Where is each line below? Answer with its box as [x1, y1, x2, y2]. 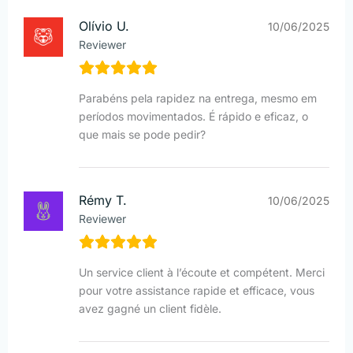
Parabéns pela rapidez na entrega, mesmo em [79, 91, 317, 105]
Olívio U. [79, 17, 129, 34]
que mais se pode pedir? [79, 127, 206, 141]
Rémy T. [79, 191, 127, 208]
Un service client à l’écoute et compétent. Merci [79, 265, 325, 279]
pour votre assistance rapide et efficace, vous [79, 283, 314, 297]
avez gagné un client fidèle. [79, 301, 221, 315]
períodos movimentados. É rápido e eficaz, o [79, 109, 308, 123]
